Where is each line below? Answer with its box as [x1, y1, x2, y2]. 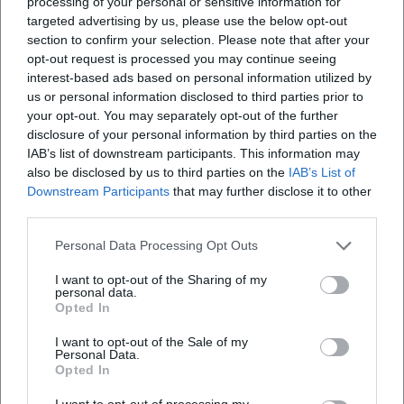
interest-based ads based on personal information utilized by [27, 69, 372, 85]
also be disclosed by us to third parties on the [27, 164, 289, 179]
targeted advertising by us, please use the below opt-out [27, 13, 347, 28]
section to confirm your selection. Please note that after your [27, 32, 370, 47]
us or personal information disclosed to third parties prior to [27, 88, 363, 104]
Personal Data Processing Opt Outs [55, 238, 258, 252]
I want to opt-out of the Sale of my [55, 334, 248, 349]
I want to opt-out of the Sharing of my [55, 271, 267, 287]
